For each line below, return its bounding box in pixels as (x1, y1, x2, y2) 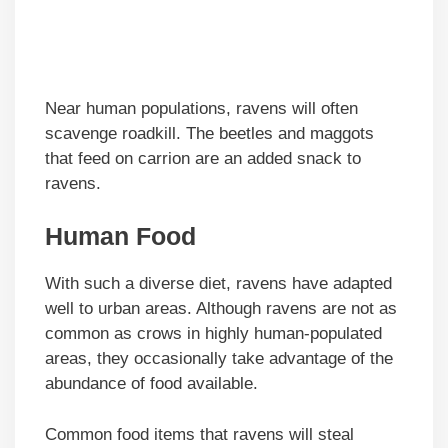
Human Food (45, 222, 196, 251)
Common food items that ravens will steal (45, 424, 354, 444)
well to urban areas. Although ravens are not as (45, 299, 397, 319)
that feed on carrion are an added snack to (45, 148, 361, 168)
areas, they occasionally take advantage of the (45, 349, 393, 369)
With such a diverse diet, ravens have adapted (45, 274, 392, 294)
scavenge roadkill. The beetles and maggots (45, 123, 374, 143)
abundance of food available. (45, 374, 258, 394)
